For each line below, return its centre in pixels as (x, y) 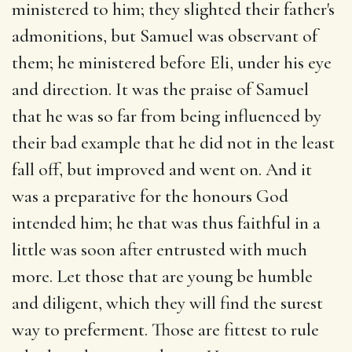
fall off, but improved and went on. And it (162, 169)
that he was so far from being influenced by (167, 116)
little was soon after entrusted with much (159, 249)
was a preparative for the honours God (150, 196)
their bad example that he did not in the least (173, 143)
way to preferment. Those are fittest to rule (165, 330)
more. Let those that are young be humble (162, 276)
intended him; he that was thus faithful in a (166, 223)
